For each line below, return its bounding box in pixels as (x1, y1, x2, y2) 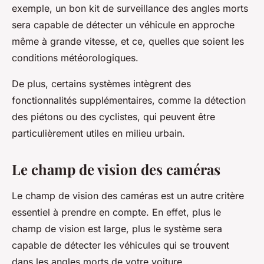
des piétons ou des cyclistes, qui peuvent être (12, 111, 215, 123)
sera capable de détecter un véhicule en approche (12, 19, 235, 31)
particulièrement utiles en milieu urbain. (12, 127, 185, 139)
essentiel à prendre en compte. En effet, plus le (12, 206, 221, 218)
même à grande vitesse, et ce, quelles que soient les (12, 35, 244, 47)
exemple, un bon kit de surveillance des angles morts (12, 2, 248, 14)
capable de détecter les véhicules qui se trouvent (12, 239, 229, 251)
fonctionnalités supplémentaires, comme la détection (12, 94, 246, 106)
